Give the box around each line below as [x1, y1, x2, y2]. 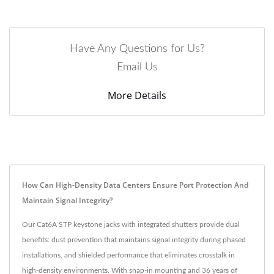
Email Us [116, 62, 158, 73]
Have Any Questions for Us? [69, 43, 205, 55]
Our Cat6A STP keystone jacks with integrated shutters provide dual [22, 221, 240, 229]
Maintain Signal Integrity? [22, 195, 113, 206]
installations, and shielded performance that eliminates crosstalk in [22, 251, 235, 259]
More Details [108, 89, 166, 103]
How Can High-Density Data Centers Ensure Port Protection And [22, 180, 248, 191]
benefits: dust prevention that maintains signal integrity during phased [22, 236, 246, 244]
